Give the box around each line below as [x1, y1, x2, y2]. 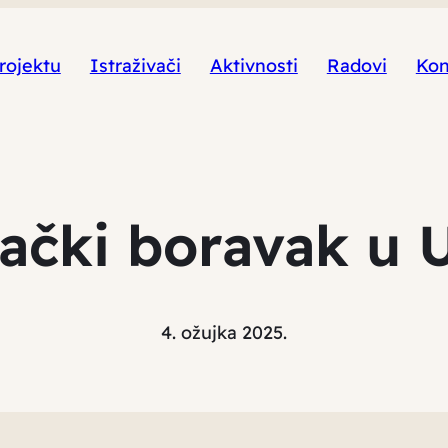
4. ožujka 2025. [161, 320, 287, 344]
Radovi [326, 54, 387, 78]
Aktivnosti [209, 54, 298, 78]
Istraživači [89, 54, 181, 78]
